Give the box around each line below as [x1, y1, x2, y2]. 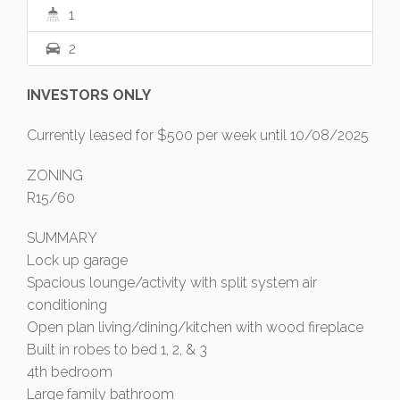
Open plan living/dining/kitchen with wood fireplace [27, 318, 363, 336]
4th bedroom [27, 362, 112, 380]
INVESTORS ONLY [27, 86, 151, 104]
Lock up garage [27, 251, 128, 269]
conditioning [27, 296, 107, 313]
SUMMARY [27, 229, 97, 246]
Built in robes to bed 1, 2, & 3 [27, 340, 207, 358]
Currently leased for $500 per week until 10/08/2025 [27, 126, 369, 144]
